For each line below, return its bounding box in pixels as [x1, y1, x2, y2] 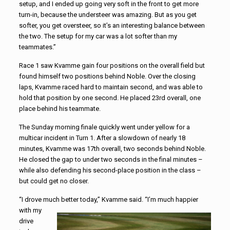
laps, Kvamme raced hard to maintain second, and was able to [18, 83, 203, 91]
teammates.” [18, 43, 56, 51]
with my [18, 206, 42, 214]
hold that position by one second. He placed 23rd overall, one [18, 93, 201, 102]
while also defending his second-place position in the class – [18, 166, 201, 174]
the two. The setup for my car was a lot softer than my [18, 32, 177, 40]
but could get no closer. [18, 177, 89, 185]
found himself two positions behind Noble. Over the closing [18, 72, 196, 80]
